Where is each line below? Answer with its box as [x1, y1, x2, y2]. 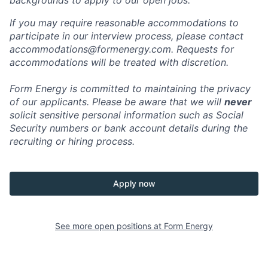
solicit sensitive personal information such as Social [10, 109, 243, 121]
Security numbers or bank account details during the [10, 122, 248, 135]
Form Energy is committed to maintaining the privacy [10, 83, 251, 95]
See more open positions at [55, 221, 164, 232]
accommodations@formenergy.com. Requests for [10, 43, 234, 56]
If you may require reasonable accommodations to [10, 17, 239, 29]
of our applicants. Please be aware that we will [10, 96, 224, 108]
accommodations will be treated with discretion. [10, 56, 229, 69]
